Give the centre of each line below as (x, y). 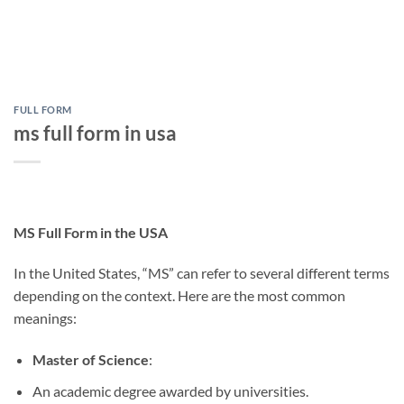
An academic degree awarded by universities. (170, 390)
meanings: (45, 318)
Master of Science (90, 360)
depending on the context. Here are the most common (179, 296)
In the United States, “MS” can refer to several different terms (202, 273)
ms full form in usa (95, 133)
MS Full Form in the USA (91, 232)
